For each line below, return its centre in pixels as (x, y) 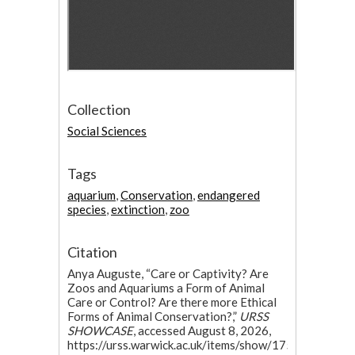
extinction (138, 210)
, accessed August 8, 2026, (202, 331)
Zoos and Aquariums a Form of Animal (166, 288)
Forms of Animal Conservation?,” (153, 317)
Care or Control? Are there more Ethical (172, 302)
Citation (92, 252)
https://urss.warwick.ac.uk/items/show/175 (180, 345)
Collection (99, 110)
